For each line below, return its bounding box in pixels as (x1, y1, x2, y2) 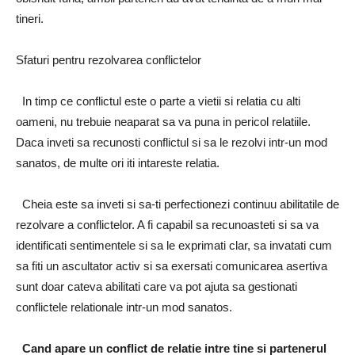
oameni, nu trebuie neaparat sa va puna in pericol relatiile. (16, 115, 311, 129)
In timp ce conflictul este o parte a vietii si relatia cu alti (16, 94, 300, 109)
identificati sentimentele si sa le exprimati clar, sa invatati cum (16, 239, 332, 253)
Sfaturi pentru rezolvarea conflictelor (16, 53, 201, 67)
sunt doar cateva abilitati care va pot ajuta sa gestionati (16, 280, 297, 294)
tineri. (16, 12, 44, 26)
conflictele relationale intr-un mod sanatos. (16, 300, 232, 315)
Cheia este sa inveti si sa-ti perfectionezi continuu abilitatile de (16, 197, 339, 212)
